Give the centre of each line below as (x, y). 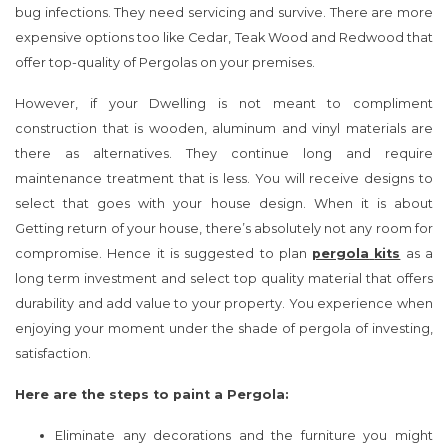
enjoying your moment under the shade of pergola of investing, (224, 329)
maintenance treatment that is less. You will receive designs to (224, 179)
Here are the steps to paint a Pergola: (152, 395)
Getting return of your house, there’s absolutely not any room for (224, 229)
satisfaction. (53, 354)
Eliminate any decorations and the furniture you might (244, 436)
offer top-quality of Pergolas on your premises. (165, 63)
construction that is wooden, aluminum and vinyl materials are (224, 129)
